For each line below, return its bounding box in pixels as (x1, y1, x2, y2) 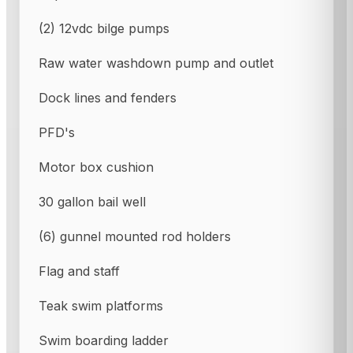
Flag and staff (39, 262, 120, 279)
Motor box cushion (39, 158, 154, 175)
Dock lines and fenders (39, 89, 176, 106)
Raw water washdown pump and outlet (39, 54, 273, 71)
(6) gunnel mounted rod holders (39, 228, 231, 244)
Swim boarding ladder (39, 332, 169, 348)
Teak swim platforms (39, 297, 163, 314)
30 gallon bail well (39, 193, 146, 210)
